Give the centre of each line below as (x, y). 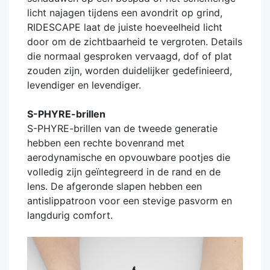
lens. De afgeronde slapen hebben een (115, 187)
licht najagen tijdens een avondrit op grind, (125, 13)
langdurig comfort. (70, 215)
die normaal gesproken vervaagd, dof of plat (130, 56)
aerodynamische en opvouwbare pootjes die (129, 158)
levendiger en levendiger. (84, 85)
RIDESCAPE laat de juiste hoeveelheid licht (125, 27)
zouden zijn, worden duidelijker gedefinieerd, (130, 71)
